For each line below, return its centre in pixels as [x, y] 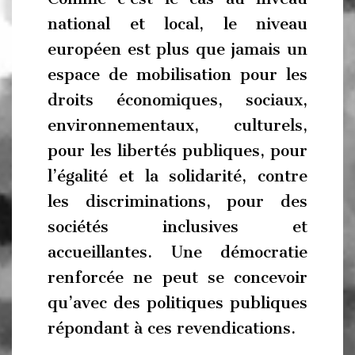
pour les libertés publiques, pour [177, 151]
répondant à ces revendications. [172, 328]
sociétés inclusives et [177, 227]
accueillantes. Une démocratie [177, 252]
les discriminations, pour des [177, 201]
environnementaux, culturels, [177, 125]
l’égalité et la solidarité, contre [177, 176]
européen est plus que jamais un [177, 49]
